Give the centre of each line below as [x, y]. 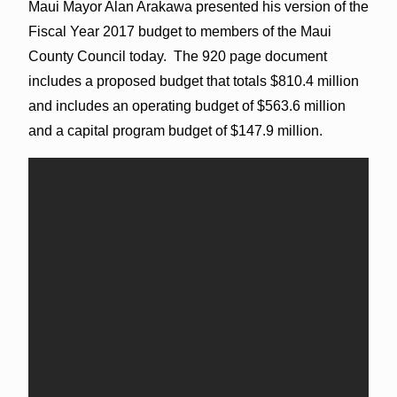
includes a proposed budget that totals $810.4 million [193, 81]
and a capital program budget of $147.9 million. [175, 130]
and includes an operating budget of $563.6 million [187, 105]
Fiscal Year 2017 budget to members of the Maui [179, 31]
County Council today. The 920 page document [177, 56]
